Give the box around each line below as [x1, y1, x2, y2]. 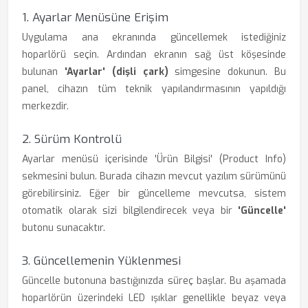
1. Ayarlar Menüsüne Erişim [22, 10, 168, 25]
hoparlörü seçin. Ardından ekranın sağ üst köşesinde [22, 48, 286, 61]
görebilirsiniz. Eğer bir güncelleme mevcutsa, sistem [22, 187, 286, 200]
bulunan [22, 65, 65, 78]
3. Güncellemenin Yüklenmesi [22, 253, 181, 269]
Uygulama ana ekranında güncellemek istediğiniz [22, 31, 286, 44]
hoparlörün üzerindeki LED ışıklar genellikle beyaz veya [22, 291, 286, 305]
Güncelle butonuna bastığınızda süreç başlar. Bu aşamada [22, 274, 286, 287]
